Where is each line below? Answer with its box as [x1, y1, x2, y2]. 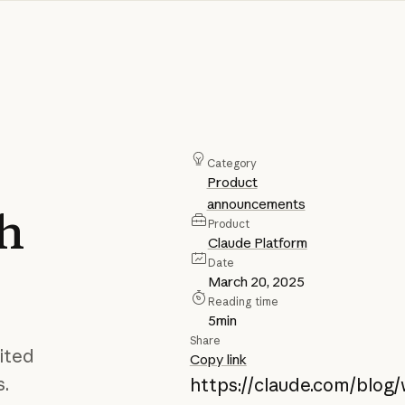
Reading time [207, 295, 279, 309]
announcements [206, 195, 306, 213]
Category [206, 156, 258, 171]
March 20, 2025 [207, 273, 305, 291]
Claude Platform [207, 234, 307, 252]
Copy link [189, 351, 247, 369]
